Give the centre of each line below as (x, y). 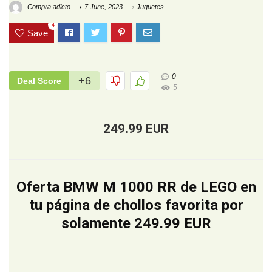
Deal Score (39, 81)
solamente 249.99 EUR (136, 224)
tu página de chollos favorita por (136, 206)
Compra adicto (48, 7)
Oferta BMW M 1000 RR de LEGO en (136, 187)
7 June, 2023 (104, 7)
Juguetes (150, 7)
